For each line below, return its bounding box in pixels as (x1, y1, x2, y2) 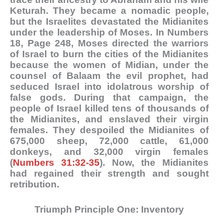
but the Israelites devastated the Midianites (10, 16, 209, 27)
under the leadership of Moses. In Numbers (10, 27, 209, 37)
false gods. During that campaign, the (10, 92, 209, 103)
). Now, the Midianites (100, 157, 209, 168)
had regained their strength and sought (10, 168, 209, 179)
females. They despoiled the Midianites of (10, 124, 209, 135)
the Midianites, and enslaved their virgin (10, 113, 209, 124)
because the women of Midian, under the (10, 59, 209, 70)
